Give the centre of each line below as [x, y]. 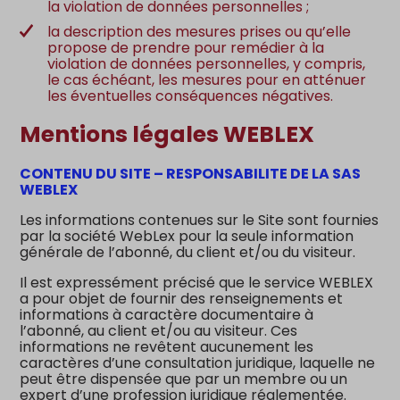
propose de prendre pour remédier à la [186, 47]
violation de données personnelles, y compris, [207, 63]
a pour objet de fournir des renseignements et [182, 299]
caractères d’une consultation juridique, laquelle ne [198, 363]
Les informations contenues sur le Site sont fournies [200, 220]
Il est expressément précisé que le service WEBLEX [197, 283]
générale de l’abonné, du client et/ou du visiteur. [188, 252]
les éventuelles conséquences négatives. [191, 96]
